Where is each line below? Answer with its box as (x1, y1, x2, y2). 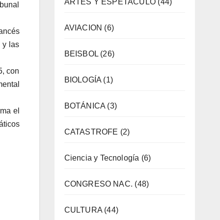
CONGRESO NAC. (64, 179, 133, 188)
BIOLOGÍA (64, 75, 102, 84)
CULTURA (64, 205, 102, 214)
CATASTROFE (64, 127, 118, 136)
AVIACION (64, 23, 103, 32)
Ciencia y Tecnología (64, 153, 139, 162)
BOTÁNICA (64, 101, 106, 110)
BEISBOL (64, 49, 98, 58)
